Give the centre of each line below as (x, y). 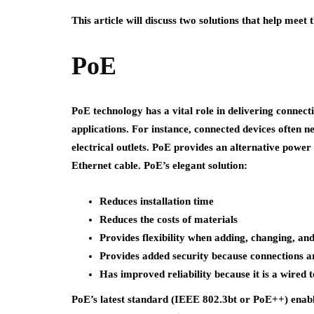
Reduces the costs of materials (169, 219)
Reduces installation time (157, 201)
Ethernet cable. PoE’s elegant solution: (159, 165)
